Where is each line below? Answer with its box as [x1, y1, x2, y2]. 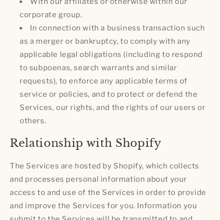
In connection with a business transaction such [30, 24, 205, 33]
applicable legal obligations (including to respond [20, 50, 203, 59]
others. [20, 116, 47, 126]
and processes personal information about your [10, 174, 188, 184]
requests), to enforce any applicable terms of [20, 77, 188, 86]
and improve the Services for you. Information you [10, 201, 197, 210]
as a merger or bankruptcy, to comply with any [20, 37, 191, 46]
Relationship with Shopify [10, 137, 162, 150]
